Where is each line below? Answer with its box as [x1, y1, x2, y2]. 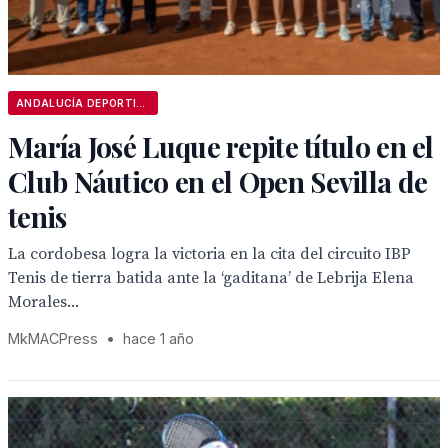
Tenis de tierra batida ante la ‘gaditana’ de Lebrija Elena [8, 268, 414, 288]
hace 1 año [123, 330, 194, 347]
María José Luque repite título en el [8, 128, 434, 165]
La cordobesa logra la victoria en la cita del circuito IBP [8, 244, 411, 264]
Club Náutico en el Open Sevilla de [8, 163, 428, 200]
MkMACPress [8, 330, 98, 347]
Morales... [8, 292, 79, 312]
